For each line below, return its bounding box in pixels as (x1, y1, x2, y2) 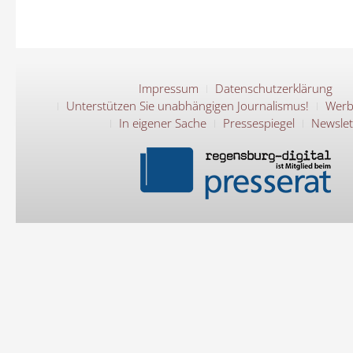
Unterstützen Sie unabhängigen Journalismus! (65, 98, 309, 113)
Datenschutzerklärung (214, 80, 333, 96)
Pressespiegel (223, 115, 295, 131)
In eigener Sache (119, 115, 206, 131)
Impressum (138, 80, 199, 96)
